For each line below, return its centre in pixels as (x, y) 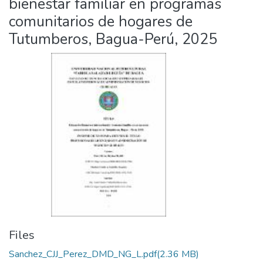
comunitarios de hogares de (101, 21)
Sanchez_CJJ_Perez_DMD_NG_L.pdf (83, 254)
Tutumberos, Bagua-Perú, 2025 (113, 39)
